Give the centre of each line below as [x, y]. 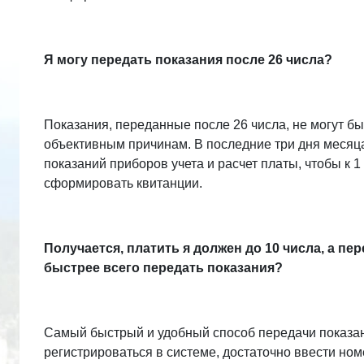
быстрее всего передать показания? [163, 268]
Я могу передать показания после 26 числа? [188, 60]
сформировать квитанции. [123, 183]
